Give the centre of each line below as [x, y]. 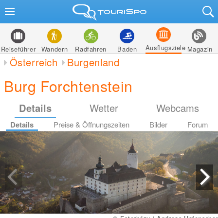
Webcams [178, 108]
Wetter [104, 108]
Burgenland [93, 62]
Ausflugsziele [165, 47]
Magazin [200, 49]
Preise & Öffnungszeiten [91, 124]
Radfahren [91, 49]
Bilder [159, 124]
